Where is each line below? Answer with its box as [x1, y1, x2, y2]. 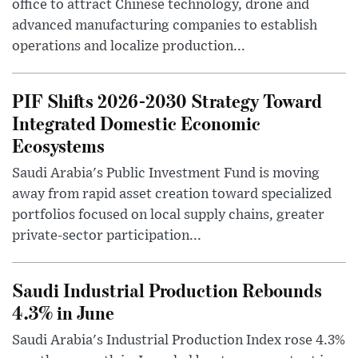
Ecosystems [12, 133, 105, 158]
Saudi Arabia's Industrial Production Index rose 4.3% [12, 333, 345, 348]
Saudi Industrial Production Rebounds [12, 277, 322, 303]
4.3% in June [12, 300, 114, 325]
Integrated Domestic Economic [12, 110, 261, 136]
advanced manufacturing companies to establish [12, 18, 317, 34]
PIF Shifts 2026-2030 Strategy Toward [12, 88, 322, 113]
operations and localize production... [12, 39, 245, 54]
